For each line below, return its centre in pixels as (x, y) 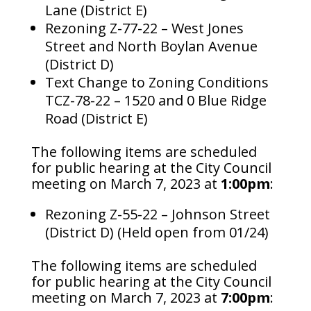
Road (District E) (96, 119)
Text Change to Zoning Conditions (157, 83)
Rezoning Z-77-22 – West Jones (144, 28)
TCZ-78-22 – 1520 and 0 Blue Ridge (155, 101)
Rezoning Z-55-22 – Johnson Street (157, 215)
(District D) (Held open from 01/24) (157, 233)
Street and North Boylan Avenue (151, 47)
